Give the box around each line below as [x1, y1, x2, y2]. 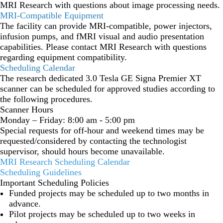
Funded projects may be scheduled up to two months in [9, 188, 209, 198]
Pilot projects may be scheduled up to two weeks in [9, 209, 195, 219]
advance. [9, 198, 43, 209]
